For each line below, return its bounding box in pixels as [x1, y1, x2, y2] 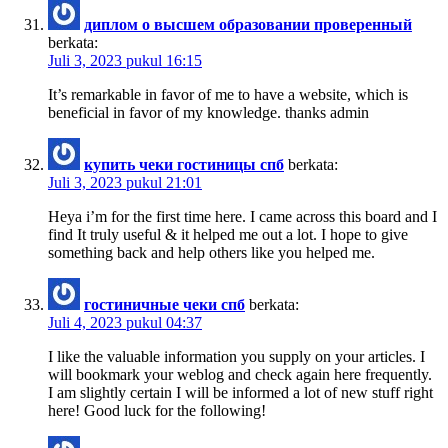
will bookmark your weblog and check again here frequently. [48, 365, 432, 383]
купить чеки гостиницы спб [84, 155, 284, 173]
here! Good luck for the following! [48, 401, 266, 419]
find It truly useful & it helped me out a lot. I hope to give [48, 225, 408, 243]
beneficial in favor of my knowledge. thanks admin [48, 103, 369, 121]
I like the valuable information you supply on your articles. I [48, 347, 425, 365]
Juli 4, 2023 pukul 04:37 [48, 313, 202, 331]
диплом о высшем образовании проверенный [84, 15, 412, 33]
